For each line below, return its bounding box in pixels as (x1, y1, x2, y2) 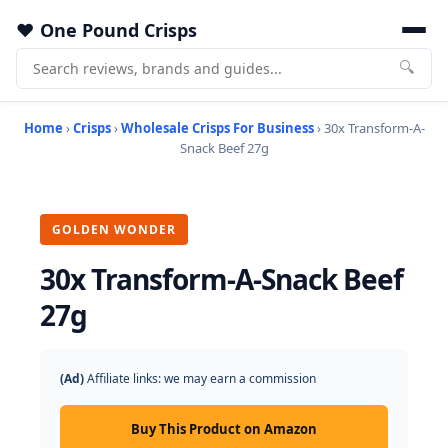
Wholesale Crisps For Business (120, 119, 314, 137)
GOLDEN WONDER (52, 221, 176, 238)
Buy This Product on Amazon (131, 420, 317, 438)
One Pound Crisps (40, 18, 197, 42)
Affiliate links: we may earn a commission (84, 370, 316, 387)
